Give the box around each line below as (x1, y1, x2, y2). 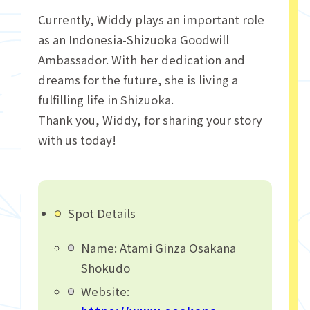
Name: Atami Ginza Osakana (80, 239, 236, 256)
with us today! (37, 131, 116, 149)
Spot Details (67, 204, 136, 221)
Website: (80, 282, 129, 300)
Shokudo (80, 259, 130, 276)
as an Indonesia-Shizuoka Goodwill (37, 31, 229, 48)
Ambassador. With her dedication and (37, 51, 245, 69)
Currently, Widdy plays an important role (37, 11, 264, 28)
